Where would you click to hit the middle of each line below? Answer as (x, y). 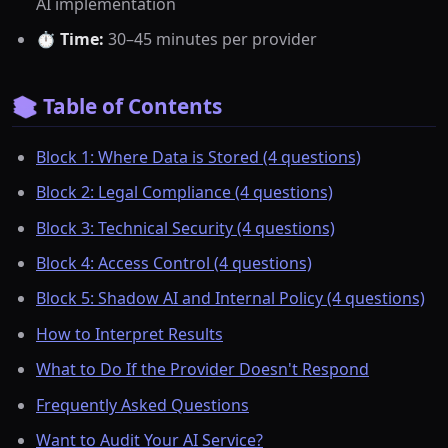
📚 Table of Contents (117, 105)
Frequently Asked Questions (142, 404)
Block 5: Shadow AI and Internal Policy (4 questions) (230, 298)
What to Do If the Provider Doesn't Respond (202, 369)
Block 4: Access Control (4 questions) (174, 263)
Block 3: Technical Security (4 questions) (185, 227)
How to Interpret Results (129, 333)
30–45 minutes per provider (210, 38)
